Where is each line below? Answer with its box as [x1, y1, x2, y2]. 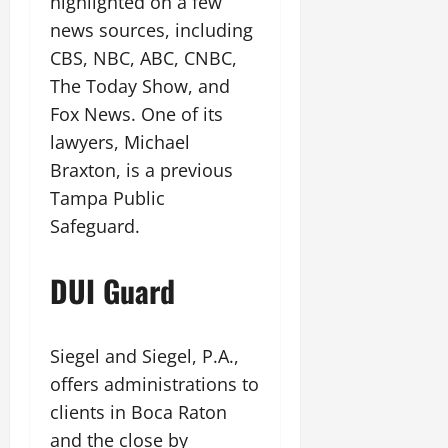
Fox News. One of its [50, 102, 223, 126]
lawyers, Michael [50, 130, 190, 154]
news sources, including [50, 18, 253, 42]
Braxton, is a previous [50, 158, 233, 182]
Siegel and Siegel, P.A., [50, 344, 239, 368]
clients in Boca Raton [50, 400, 227, 424]
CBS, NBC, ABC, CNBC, [50, 46, 237, 70]
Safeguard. [50, 214, 140, 238]
